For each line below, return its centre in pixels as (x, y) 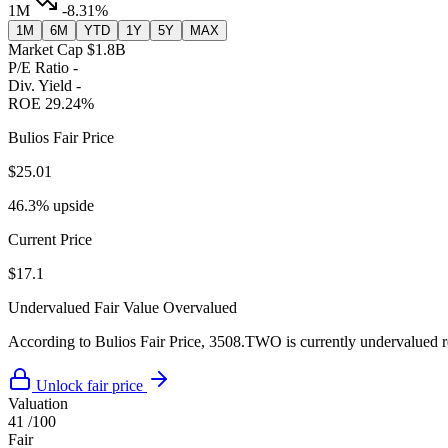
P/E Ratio (38, 68)
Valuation (38, 404)
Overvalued (200, 308)
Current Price (50, 240)
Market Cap (45, 50)
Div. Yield (40, 86)
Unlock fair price (89, 386)
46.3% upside (51, 206)
